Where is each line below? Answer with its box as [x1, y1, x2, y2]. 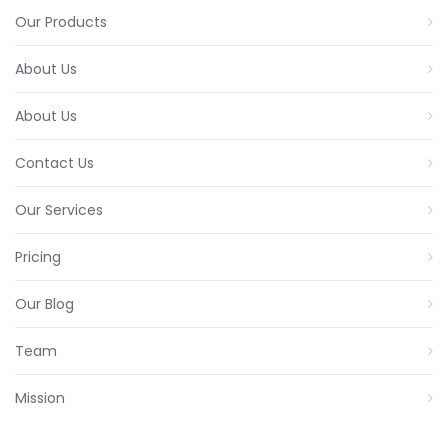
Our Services [15, 200, 103, 221]
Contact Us [15, 153, 94, 174]
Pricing [15, 247, 61, 268]
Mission [15, 388, 65, 409]
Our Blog [15, 294, 74, 315]
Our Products [15, 12, 107, 33]
